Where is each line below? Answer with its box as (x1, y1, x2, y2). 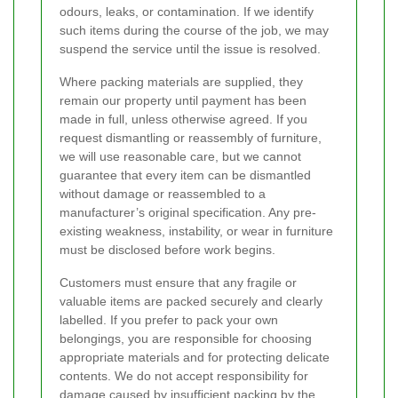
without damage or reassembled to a (60, 187, 266, 202)
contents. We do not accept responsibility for (60, 369, 308, 384)
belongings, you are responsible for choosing (60, 331, 312, 346)
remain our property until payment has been (60, 93, 306, 108)
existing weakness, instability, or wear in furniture (60, 224, 333, 239)
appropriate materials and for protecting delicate (60, 350, 330, 365)
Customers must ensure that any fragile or (60, 275, 297, 291)
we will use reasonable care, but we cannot (60, 149, 301, 164)
